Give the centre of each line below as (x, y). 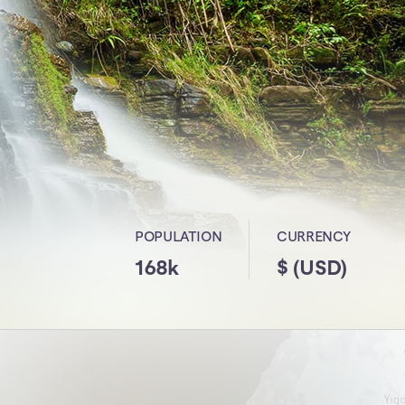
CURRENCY (314, 237)
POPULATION (179, 237)
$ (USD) (312, 268)
